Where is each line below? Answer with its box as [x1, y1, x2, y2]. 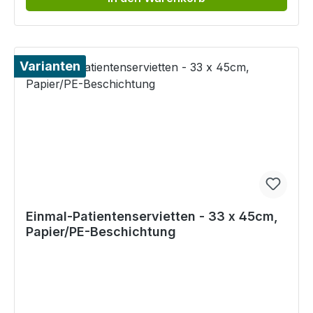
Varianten [20, 59, 80, 74]
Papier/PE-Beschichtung [26, 224, 176, 240]
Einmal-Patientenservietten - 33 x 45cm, [26, 209, 278, 224]
